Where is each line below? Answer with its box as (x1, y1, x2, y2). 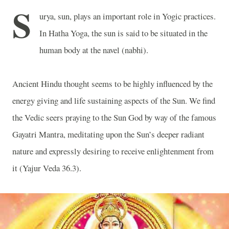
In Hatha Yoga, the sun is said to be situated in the (39, 27, 208, 39)
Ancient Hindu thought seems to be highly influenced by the (12, 78, 213, 89)
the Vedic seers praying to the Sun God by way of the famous (12, 111, 216, 123)
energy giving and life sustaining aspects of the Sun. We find (12, 95, 215, 106)
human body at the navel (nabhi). (39, 44, 148, 56)
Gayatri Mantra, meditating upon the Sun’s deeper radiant (12, 128, 204, 140)
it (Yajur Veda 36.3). (12, 162, 81, 174)
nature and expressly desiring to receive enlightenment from (12, 145, 214, 157)
